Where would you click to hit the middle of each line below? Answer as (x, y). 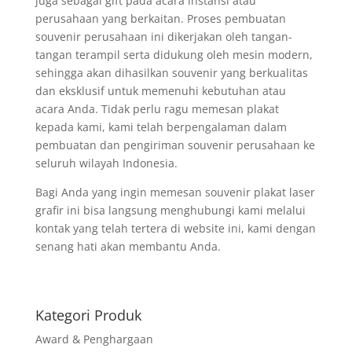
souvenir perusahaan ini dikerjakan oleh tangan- (163, 37)
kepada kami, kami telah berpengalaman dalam (161, 127)
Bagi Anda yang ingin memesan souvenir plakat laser (175, 192)
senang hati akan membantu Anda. (128, 246)
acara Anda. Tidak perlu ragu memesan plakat (157, 109)
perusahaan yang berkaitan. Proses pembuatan (160, 18)
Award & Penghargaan (94, 339)
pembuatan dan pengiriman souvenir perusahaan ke (175, 145)
